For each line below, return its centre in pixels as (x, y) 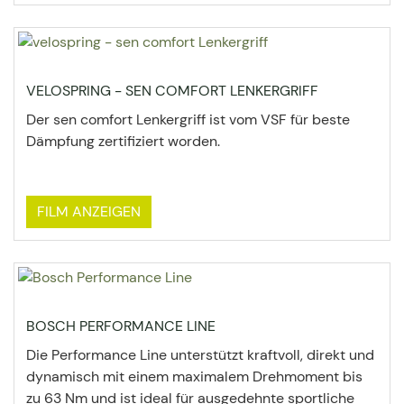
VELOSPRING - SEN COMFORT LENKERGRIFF (172, 91)
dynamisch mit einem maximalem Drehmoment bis (194, 376)
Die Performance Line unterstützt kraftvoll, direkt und (200, 355)
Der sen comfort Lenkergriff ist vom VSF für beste (188, 119)
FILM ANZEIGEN (89, 211)
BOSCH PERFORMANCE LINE (121, 326)
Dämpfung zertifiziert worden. (123, 141)
